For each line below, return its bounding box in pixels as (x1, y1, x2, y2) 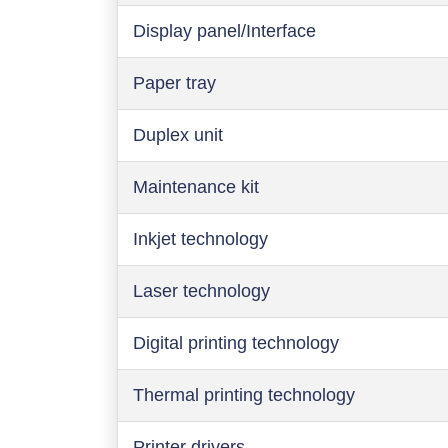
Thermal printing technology (133, 384, 355, 405)
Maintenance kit (133, 176, 259, 197)
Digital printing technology (133, 332, 339, 353)
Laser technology (133, 280, 270, 301)
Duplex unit (133, 124, 223, 145)
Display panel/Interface (133, 20, 316, 41)
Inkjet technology (133, 228, 268, 249)
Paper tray (133, 72, 216, 93)
